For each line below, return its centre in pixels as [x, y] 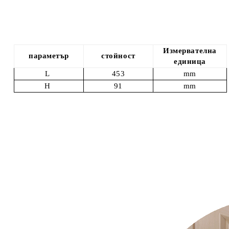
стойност [118, 56]
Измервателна [190, 51]
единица [190, 61]
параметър [49, 56]
